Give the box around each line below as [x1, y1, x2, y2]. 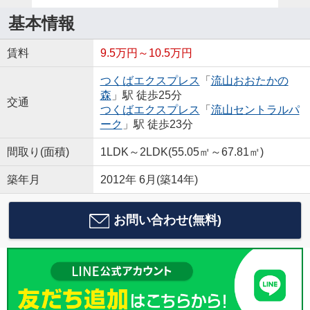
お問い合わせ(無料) [113, 213, 221, 228]
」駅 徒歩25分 [111, 89, 182, 101]
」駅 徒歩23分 [122, 118, 193, 130]
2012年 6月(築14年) [100, 173, 198, 185]
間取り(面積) [6, 145, 69, 158]
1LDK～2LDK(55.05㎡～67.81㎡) [100, 145, 264, 158]
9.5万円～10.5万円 [100, 46, 192, 59]
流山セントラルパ [210, 103, 300, 116]
